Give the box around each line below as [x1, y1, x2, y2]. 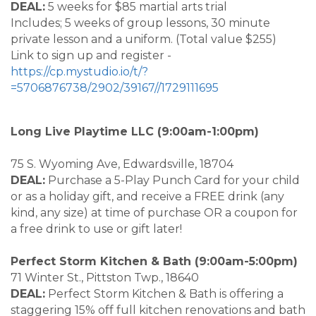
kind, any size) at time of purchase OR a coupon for [11, 206, 298, 220]
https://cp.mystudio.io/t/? [11, 65, 148, 79]
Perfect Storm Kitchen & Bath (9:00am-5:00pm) [11, 255, 301, 269]
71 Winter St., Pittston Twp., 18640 [11, 271, 241, 285]
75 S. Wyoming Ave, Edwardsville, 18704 [11, 157, 284, 171]
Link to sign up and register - [11, 49, 171, 63]
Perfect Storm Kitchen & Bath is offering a [45, 287, 284, 301]
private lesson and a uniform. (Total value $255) [11, 32, 276, 47]
